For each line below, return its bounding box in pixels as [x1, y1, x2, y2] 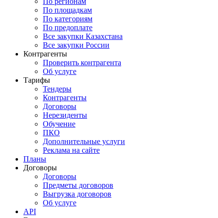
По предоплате [43, 23, 92, 32]
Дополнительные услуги [43, 137, 125, 146]
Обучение [43, 120, 75, 128]
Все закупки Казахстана [43, 32, 123, 41]
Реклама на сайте [43, 146, 100, 155]
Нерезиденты [43, 111, 87, 120]
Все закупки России [43, 41, 109, 50]
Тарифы [23, 76, 50, 85]
